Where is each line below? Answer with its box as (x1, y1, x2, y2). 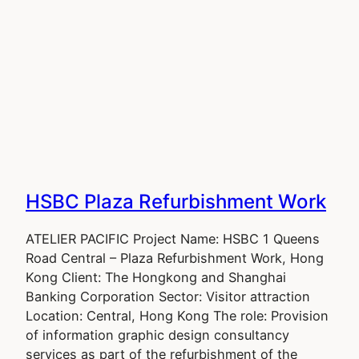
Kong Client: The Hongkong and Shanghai (26, 269, 286, 286)
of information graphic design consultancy (26, 327, 289, 344)
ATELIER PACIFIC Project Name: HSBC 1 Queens (26, 231, 320, 248)
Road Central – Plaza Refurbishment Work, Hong (26, 250, 324, 267)
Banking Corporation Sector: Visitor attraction (26, 288, 310, 305)
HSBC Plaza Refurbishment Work (26, 190, 326, 214)
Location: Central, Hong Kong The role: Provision (26, 308, 329, 325)
